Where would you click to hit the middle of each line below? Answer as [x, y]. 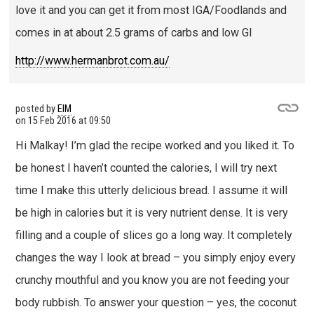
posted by [36, 109]
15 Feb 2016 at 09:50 [69, 121]
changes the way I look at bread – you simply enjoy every [155, 257]
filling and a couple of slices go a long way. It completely [153, 235]
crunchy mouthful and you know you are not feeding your [152, 280]
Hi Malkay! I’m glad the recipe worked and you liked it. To [155, 145]
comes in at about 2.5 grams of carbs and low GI [134, 32]
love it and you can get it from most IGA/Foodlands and [151, 10]
